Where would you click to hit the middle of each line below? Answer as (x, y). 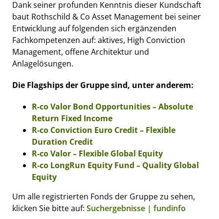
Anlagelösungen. (43, 63)
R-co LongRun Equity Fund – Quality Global (115, 165)
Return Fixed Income (72, 118)
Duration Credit (62, 142)
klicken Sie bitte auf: (49, 208)
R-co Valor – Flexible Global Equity (97, 153)
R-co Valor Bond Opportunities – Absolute (112, 106)
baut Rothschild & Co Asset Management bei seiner (107, 16)
